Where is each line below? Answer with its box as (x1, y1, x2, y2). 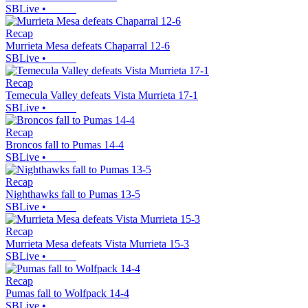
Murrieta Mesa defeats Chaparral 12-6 (5, 40, 170, 52)
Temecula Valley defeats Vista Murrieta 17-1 (5, 89, 198, 102)
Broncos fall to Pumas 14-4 (5, 139, 124, 151)
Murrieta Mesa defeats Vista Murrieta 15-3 (5, 238, 189, 250)
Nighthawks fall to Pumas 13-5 (5, 188, 140, 201)
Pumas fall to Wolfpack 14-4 (5, 287, 129, 300)
